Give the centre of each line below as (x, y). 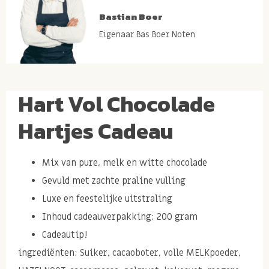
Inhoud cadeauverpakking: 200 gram (121, 216)
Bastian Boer (131, 16)
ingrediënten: (48, 252)
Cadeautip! (65, 234)
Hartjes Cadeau (98, 131)
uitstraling (150, 198)
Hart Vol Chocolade (116, 104)
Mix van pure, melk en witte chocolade (126, 162)
